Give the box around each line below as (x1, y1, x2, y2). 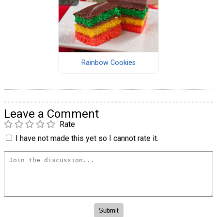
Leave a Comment (4, 107, 99, 121)
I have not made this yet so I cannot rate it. (15, 134, 158, 143)
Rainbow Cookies (81, 59, 136, 67)
